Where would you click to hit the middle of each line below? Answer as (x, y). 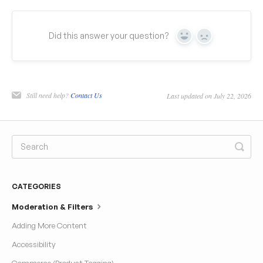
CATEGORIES (36, 187)
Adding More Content (49, 226)
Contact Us (86, 95)
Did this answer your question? (109, 36)
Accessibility (33, 245)
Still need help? (48, 95)
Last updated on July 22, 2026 (209, 96)
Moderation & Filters (53, 207)
